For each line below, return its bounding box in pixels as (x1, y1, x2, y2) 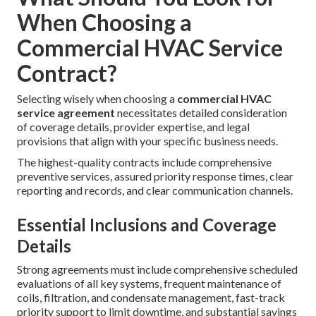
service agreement (17, 106, 115, 120)
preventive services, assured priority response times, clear (17, 169, 293, 183)
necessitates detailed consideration (115, 106, 287, 120)
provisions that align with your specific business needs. (17, 134, 278, 148)
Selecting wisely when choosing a (17, 92, 177, 106)
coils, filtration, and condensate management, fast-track (17, 291, 285, 305)
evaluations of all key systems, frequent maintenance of (17, 276, 281, 291)
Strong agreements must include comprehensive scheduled (17, 262, 298, 276)
